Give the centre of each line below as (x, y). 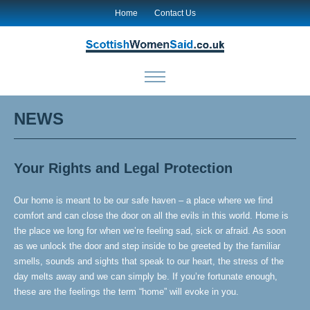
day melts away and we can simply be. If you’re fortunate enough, (146, 276)
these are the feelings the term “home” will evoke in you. (126, 292)
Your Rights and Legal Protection (123, 168)
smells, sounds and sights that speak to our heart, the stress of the (149, 261)
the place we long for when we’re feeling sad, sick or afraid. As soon (150, 231)
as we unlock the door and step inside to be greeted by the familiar (147, 246)
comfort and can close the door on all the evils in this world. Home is (151, 216)
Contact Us (175, 13)
